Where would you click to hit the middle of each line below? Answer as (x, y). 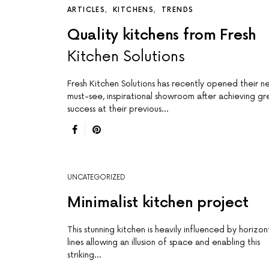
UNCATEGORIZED (96, 178)
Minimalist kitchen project (158, 203)
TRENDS (178, 10)
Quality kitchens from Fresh (162, 35)
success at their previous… (118, 109)
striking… (84, 255)
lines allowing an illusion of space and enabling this (164, 243)
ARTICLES (86, 10)
